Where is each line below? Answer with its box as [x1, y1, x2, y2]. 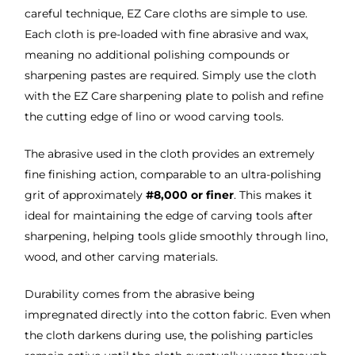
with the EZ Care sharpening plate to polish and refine [24, 89, 323, 104]
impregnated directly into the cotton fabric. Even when [24, 307, 330, 323]
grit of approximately [24, 188, 146, 203]
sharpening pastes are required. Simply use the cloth [24, 68, 316, 83]
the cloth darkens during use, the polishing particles [24, 328, 313, 343]
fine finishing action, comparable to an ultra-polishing [24, 167, 322, 182]
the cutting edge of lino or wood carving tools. [24, 109, 284, 124]
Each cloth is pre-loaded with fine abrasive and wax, [24, 27, 308, 42]
